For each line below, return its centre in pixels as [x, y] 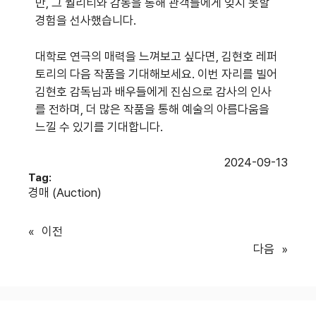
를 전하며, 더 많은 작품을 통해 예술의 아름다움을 [152, 109]
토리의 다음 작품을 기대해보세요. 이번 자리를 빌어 [156, 74]
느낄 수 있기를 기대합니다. [99, 127]
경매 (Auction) [65, 193]
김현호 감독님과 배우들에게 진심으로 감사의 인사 [153, 91]
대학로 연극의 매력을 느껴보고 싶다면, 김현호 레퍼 [156, 56]
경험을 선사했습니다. [86, 21]
